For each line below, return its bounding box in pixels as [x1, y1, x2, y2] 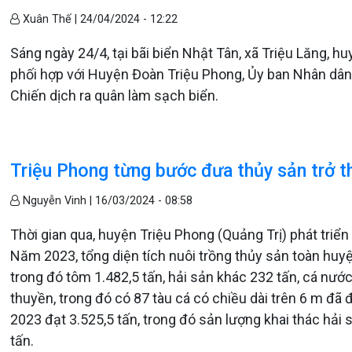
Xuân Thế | [20, 13, 81, 26]
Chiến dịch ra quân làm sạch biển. [10, 87, 222, 104]
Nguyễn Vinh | [20, 194, 96, 207]
